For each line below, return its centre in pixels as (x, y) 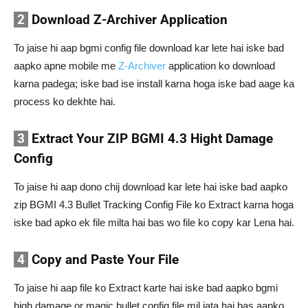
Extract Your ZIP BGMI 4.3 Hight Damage (151, 139)
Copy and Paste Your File (103, 260)
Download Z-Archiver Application (128, 20)
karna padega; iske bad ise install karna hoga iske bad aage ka (154, 84)
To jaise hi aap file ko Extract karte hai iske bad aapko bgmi (146, 288)
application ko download (220, 66)
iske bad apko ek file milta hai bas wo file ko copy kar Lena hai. (154, 223)
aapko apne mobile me (66, 66)
